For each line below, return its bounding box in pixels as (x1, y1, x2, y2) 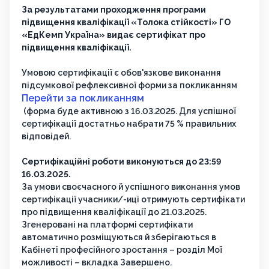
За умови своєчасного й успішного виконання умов (22, 182, 240, 192)
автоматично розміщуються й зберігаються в (22, 232, 216, 243)
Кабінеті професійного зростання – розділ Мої (22, 245, 222, 255)
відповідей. (22, 131, 71, 142)
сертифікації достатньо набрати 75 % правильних (22, 119, 236, 129)
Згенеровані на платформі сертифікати (22, 220, 193, 230)
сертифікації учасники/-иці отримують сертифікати (22, 195, 245, 205)
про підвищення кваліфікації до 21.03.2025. (22, 207, 207, 217)
